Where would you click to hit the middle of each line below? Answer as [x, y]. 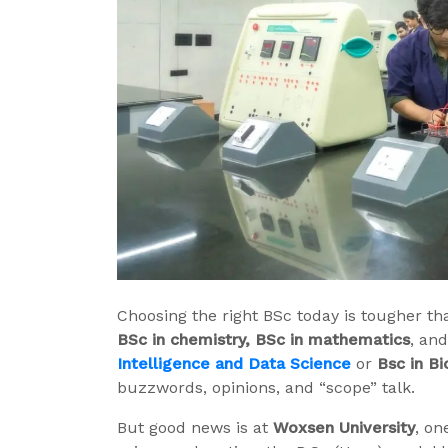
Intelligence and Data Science [234, 364]
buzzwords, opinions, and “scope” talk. [266, 388]
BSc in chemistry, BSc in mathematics [263, 340]
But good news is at [195, 428]
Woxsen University [344, 428]
